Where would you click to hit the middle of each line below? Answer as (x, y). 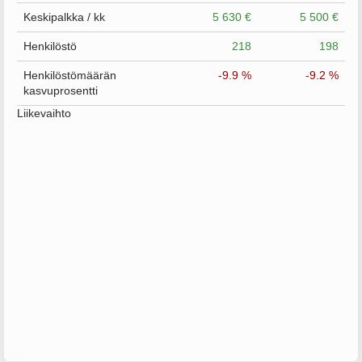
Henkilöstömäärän (70, 75)
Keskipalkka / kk (64, 17)
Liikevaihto (44, 113)
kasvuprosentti (61, 90)
